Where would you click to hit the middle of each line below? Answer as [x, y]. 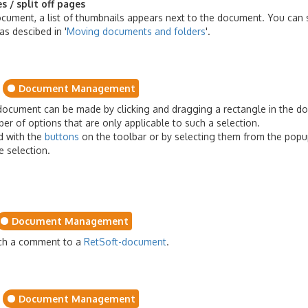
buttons [62, 136]
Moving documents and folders [136, 31]
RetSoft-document [125, 242]
